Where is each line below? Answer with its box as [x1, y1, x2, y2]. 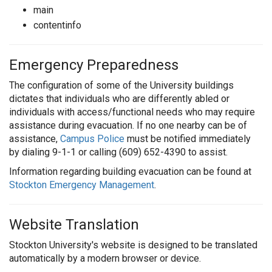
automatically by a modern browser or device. [9, 252, 201, 264]
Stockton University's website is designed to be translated [9, 239, 257, 251]
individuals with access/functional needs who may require [9, 106, 255, 118]
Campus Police [60, 132, 124, 144]
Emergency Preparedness [9, 56, 178, 73]
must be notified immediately [124, 132, 251, 144]
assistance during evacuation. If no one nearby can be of [9, 119, 247, 131]
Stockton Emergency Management [9, 178, 154, 191]
